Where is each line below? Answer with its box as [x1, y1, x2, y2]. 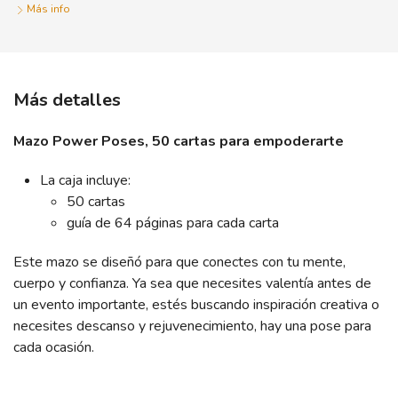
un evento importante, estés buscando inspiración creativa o [13, 295, 379, 314]
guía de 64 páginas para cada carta [67, 213, 279, 233]
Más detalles [13, 88, 121, 112]
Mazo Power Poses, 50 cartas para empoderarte [13, 131, 344, 151]
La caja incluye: [40, 171, 131, 190]
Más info [27, 2, 70, 16]
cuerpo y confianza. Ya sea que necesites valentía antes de [13, 274, 371, 293]
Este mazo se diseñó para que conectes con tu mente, [13, 252, 346, 272]
